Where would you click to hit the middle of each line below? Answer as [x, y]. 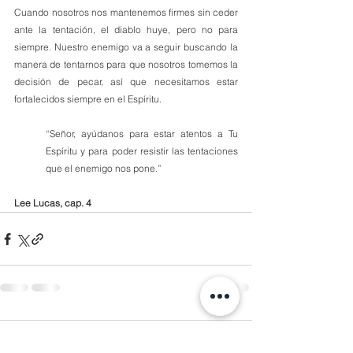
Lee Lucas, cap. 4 [53, 203]
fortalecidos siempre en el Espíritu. [88, 99]
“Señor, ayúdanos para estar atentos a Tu [142, 134]
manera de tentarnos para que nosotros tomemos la [126, 64]
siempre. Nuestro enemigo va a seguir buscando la [126, 47]
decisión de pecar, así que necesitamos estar [126, 82]
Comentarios [77, 343]
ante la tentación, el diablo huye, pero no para [126, 30]
